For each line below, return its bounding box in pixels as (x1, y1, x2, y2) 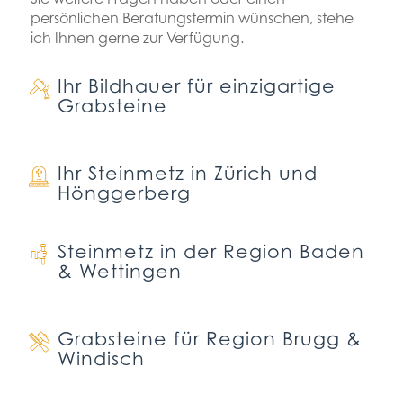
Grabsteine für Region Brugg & (57, 327, 362, 351)
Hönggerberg (57, 182, 191, 205)
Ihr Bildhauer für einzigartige (57, 75, 336, 98)
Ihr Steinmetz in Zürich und (57, 162, 318, 185)
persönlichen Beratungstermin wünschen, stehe (30, 9, 354, 28)
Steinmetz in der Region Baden (57, 240, 364, 264)
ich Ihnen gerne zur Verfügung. (30, 29, 244, 48)
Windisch (57, 347, 145, 371)
